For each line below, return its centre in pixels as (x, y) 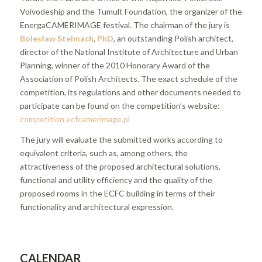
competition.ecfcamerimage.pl (75, 119)
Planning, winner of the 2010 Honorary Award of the (115, 65)
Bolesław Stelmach (56, 38)
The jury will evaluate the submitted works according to (121, 139)
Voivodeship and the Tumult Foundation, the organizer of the (131, 11)
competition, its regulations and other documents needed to (130, 92)
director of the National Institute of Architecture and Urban (129, 51)
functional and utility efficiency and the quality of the (116, 180)
